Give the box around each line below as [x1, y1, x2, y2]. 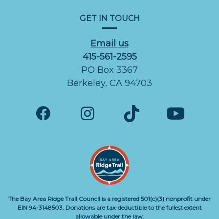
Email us [90, 38, 129, 49]
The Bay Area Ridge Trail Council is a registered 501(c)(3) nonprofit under [8, 195, 211, 202]
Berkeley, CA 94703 [67, 77, 152, 88]
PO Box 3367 [81, 64, 138, 75]
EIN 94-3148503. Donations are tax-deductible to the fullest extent [17, 203, 202, 211]
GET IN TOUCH [79, 13, 140, 23]
